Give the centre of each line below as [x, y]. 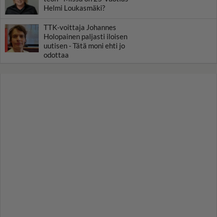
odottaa [56, 55]
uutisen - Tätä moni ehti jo [84, 46]
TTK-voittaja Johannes [80, 27]
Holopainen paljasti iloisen [85, 37]
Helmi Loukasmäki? [74, 8]
